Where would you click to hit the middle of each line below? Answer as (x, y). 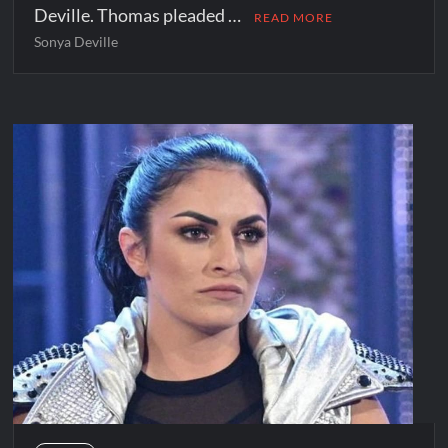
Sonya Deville (76, 41)
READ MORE (294, 17)
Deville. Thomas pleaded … (139, 14)
